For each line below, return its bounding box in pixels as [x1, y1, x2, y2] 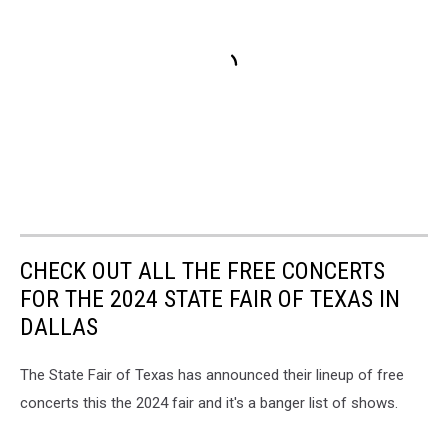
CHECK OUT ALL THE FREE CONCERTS [20, 256, 385, 285]
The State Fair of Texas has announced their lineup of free [20, 365, 404, 384]
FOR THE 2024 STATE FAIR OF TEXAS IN [20, 284, 400, 313]
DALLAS [20, 312, 98, 341]
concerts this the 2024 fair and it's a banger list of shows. [20, 393, 398, 412]
